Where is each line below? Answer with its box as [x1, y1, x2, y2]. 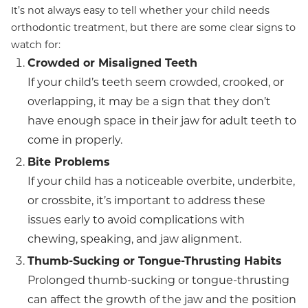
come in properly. [27, 133, 122, 146]
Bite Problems [27, 155, 110, 168]
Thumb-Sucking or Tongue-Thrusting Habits [27, 254, 282, 267]
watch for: [11, 38, 60, 51]
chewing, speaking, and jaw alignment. [27, 232, 241, 245]
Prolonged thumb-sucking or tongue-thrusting [27, 274, 289, 287]
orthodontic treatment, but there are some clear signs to [11, 21, 296, 34]
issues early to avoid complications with [27, 213, 245, 226]
